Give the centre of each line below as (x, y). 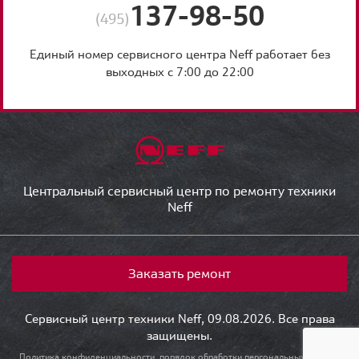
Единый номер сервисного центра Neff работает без (179, 54)
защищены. (179, 335)
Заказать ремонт (179, 273)
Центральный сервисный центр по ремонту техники (179, 190)
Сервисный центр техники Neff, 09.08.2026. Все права (179, 318)
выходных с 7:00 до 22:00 (179, 71)
